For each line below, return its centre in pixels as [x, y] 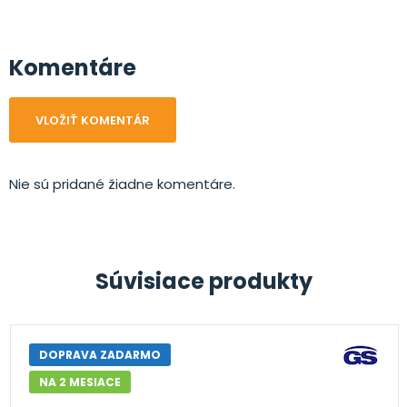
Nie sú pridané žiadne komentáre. [122, 184]
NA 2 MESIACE [79, 382]
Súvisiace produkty [203, 281]
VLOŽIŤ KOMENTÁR [93, 120]
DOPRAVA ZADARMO [99, 354]
